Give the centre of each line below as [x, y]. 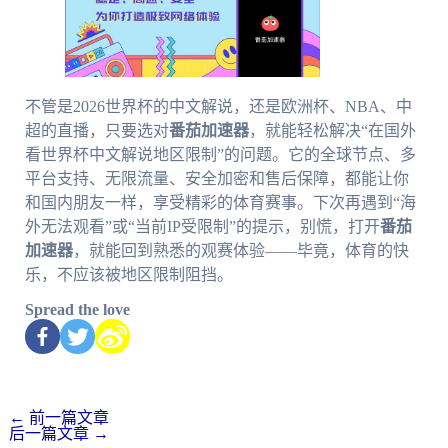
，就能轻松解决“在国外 [332, 131]
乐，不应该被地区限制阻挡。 [128, 275]
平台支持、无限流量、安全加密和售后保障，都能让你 [216, 179]
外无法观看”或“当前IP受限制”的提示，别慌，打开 [202, 227]
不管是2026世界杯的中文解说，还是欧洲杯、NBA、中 [218, 107]
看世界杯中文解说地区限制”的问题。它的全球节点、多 [220, 155]
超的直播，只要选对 [96, 131]
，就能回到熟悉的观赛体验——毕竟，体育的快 [240, 251]
